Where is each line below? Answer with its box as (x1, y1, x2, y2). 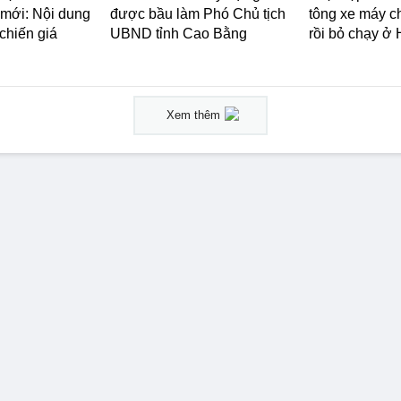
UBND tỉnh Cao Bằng (110, 26, 247, 41)
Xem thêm (166, 108, 220, 122)
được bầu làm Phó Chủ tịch (110, 6, 286, 21)
